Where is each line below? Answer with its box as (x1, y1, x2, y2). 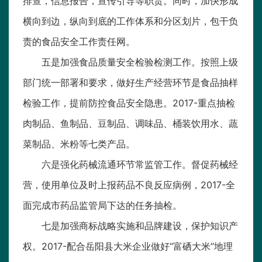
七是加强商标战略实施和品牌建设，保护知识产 (42, 220, 238, 232)
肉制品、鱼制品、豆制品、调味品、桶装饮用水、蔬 (23, 118, 238, 130)
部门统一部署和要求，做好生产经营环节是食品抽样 (23, 77, 238, 89)
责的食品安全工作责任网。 (23, 36, 135, 48)
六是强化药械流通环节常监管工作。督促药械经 (42, 158, 238, 171)
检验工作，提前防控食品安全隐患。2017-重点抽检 (23, 97, 235, 109)
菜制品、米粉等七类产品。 (23, 138, 135, 150)
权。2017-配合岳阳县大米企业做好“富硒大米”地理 (23, 240, 233, 253)
